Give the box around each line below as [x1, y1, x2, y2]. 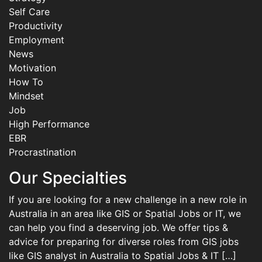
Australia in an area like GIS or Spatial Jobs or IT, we [9, 208, 241, 220]
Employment [9, 34, 64, 46]
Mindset [9, 90, 44, 102]
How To [9, 76, 43, 88]
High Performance [9, 118, 89, 130]
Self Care [9, 6, 50, 18]
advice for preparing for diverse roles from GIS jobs [9, 236, 239, 248]
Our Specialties [9, 168, 127, 188]
